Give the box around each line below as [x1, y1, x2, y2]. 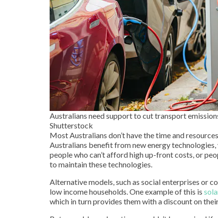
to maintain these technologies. [50, 160, 152, 169]
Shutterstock [50, 121, 93, 130]
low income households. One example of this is [50, 187, 204, 197]
